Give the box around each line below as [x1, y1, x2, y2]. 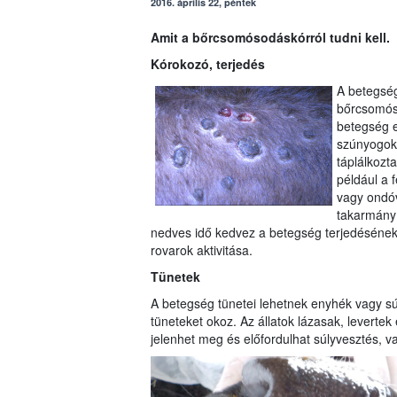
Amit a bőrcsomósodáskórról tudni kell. [150, 28, 390, 47]
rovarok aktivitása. [150, 241, 253, 260]
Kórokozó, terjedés [150, 55, 265, 74]
